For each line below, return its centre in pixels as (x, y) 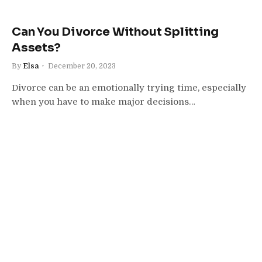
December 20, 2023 (82, 66)
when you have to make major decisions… (104, 101)
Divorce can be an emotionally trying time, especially (129, 87)
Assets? (36, 47)
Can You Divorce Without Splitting (115, 32)
